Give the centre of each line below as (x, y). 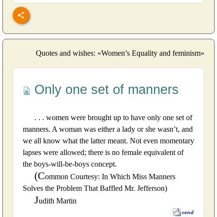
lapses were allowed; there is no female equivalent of (103, 153)
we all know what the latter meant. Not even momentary (108, 141)
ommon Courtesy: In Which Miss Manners (110, 177)
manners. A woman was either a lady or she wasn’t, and (108, 129)
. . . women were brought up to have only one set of (113, 118)
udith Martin (58, 201)
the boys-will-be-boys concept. (70, 164)
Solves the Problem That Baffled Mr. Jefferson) (95, 188)
